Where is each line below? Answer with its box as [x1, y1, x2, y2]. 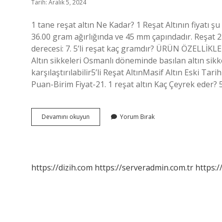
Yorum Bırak [120, 112, 155, 121]
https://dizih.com [31, 162, 93, 173]
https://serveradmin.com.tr [95, 162, 193, 173]
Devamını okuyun [42, 112, 90, 121]
